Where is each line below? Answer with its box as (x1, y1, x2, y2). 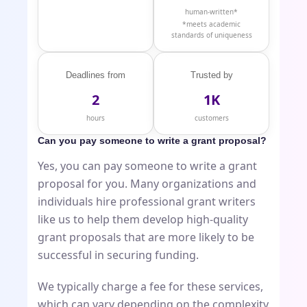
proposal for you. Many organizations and (38, 176, 256, 192)
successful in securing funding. (38, 247, 199, 263)
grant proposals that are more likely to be (38, 230, 254, 245)
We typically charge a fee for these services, (38, 279, 263, 295)
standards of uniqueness (171, 30, 252, 40)
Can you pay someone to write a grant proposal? (38, 135, 267, 147)
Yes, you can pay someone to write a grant (38, 158, 257, 174)
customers (194, 113, 229, 123)
